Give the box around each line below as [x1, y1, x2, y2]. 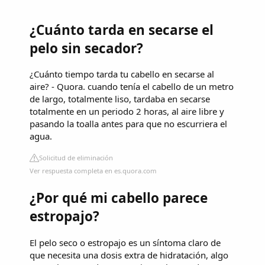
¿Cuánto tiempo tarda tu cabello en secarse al [30, 68, 214, 80]
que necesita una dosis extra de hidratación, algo [30, 248, 228, 261]
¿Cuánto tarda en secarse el [30, 20, 214, 39]
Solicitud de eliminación [39, 153, 113, 163]
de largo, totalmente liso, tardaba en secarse [30, 93, 210, 105]
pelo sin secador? [30, 38, 143, 57]
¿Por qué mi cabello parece [30, 188, 208, 207]
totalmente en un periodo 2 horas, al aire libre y [30, 105, 224, 118]
